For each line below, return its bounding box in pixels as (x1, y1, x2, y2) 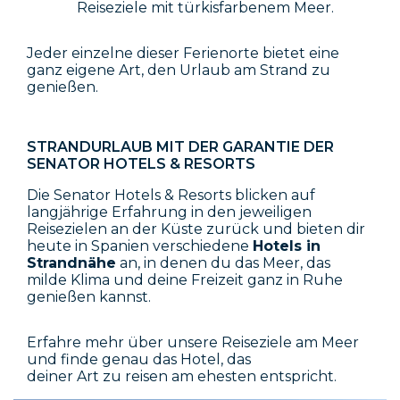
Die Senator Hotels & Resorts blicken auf (27, 186, 315, 204)
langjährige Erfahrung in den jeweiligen (27, 203, 312, 221)
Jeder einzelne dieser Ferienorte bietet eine (27, 44, 339, 62)
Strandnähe (27, 254, 116, 271)
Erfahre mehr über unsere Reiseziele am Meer (27, 333, 359, 351)
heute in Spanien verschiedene (27, 237, 253, 254)
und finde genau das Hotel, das (27, 350, 251, 368)
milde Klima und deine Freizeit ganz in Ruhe (27, 271, 343, 288)
